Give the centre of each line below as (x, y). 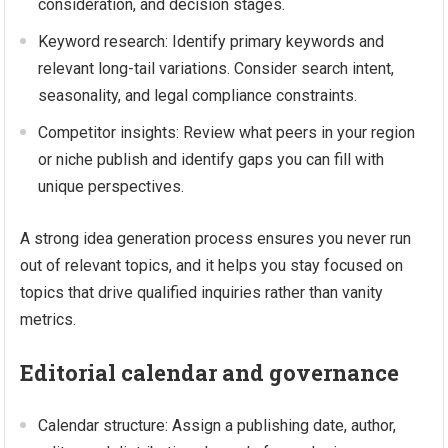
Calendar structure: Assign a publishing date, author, (217, 425)
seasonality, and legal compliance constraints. (198, 95)
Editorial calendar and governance (210, 372)
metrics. (48, 319)
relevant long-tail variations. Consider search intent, (216, 68)
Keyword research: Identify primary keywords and (211, 41)
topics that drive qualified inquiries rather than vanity (202, 292)
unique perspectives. (111, 186)
